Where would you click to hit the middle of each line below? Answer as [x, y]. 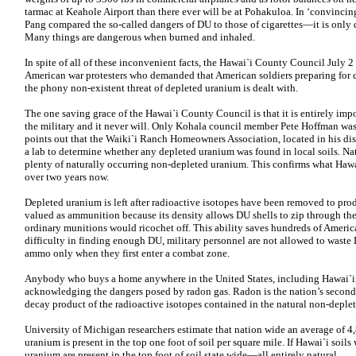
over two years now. [67, 177]
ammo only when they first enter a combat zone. [127, 253]
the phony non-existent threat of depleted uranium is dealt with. [161, 88]
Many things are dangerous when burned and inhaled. [140, 37]
